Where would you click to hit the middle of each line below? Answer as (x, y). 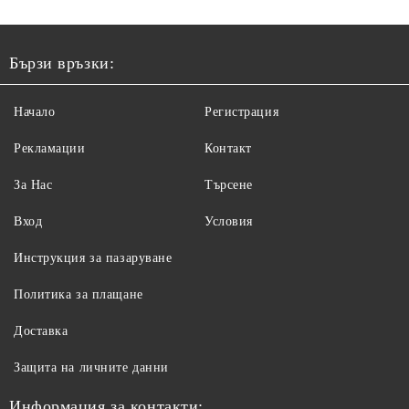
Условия (229, 221)
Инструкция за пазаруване (93, 258)
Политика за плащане (79, 294)
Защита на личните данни (91, 367)
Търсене (229, 185)
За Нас (33, 185)
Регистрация (242, 112)
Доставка (41, 331)
